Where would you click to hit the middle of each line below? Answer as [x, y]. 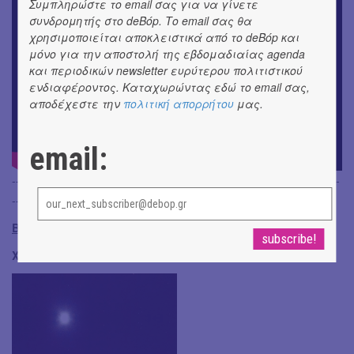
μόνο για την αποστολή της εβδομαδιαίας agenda [168, 53]
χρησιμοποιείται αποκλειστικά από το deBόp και [165, 37]
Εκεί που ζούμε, [177, 256]
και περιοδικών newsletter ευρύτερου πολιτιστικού [166, 70]
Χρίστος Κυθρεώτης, [72, 256]
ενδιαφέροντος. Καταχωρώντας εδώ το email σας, [170, 87]
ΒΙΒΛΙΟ [31, 228]
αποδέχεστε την [77, 103]
